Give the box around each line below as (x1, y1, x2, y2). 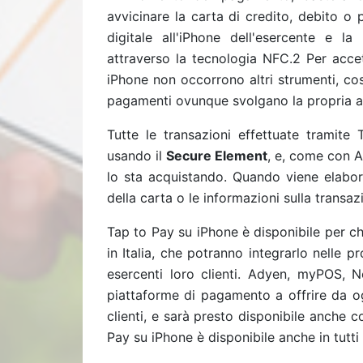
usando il (107, 147, 166, 164)
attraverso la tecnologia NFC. (107, 50, 293, 66)
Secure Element (166, 147, 267, 164)
